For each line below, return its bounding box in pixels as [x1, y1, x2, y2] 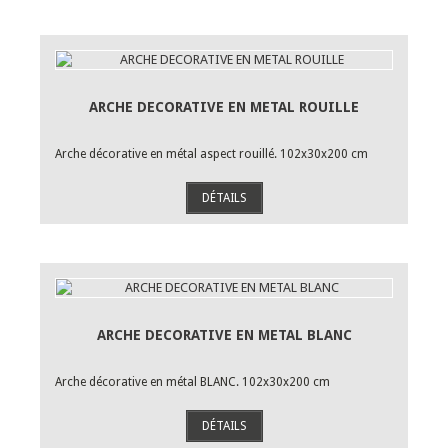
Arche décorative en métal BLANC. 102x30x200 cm [55, 375, 330, 389]
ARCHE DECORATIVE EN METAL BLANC [96, 327, 352, 343]
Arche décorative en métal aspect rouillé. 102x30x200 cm [55, 147, 368, 161]
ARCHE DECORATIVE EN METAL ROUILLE [89, 99, 359, 115]
